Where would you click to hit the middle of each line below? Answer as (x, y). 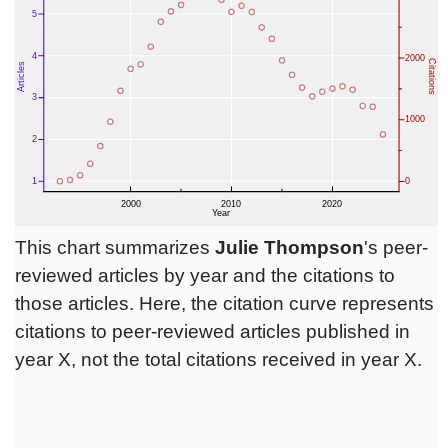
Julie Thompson (289, 248)
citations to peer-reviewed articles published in (212, 332)
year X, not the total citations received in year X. (218, 360)
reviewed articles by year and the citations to (205, 276)
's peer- (396, 248)
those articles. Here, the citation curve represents (224, 304)
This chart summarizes (115, 248)
